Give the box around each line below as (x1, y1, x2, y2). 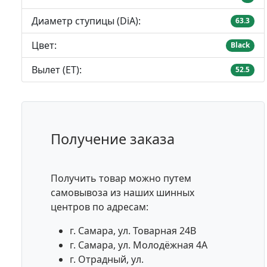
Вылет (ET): (32, 63, 82, 77)
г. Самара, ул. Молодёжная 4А (70, 238, 207, 252)
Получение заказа (51, 129, 175, 149)
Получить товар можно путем (51, 172, 191, 185)
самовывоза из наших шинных (51, 186, 194, 200)
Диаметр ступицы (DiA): (32, 14, 141, 28)
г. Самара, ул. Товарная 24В (70, 224, 196, 238)
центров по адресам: (51, 200, 148, 214)
